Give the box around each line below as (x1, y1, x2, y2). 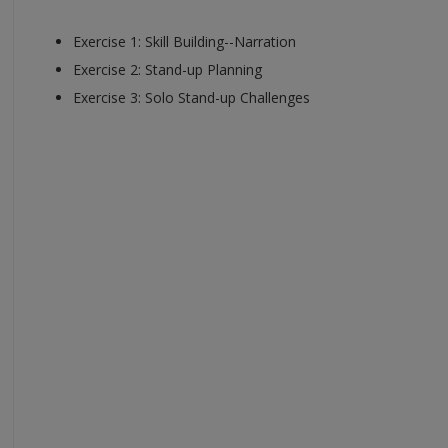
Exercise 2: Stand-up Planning (73, 59, 262, 79)
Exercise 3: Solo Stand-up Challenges (73, 87, 310, 107)
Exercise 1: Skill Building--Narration (73, 31, 296, 51)
